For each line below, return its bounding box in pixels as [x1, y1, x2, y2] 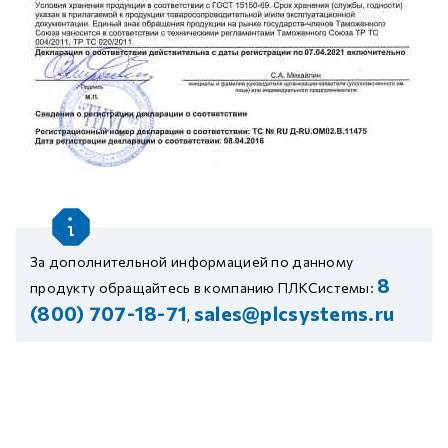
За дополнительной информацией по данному [30, 253, 354, 270]
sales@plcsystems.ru [193, 301, 395, 325]
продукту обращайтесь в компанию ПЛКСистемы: [30, 279, 378, 296]
